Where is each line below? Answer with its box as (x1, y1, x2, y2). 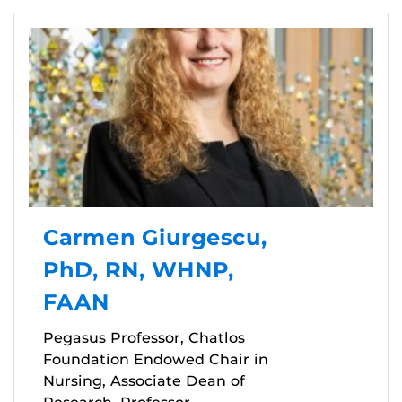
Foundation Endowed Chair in (43, 350, 268, 368)
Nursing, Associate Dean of (43, 371, 245, 389)
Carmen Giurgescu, (43, 223, 267, 250)
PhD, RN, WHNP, (43, 256, 234, 283)
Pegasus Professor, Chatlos (43, 328, 245, 346)
